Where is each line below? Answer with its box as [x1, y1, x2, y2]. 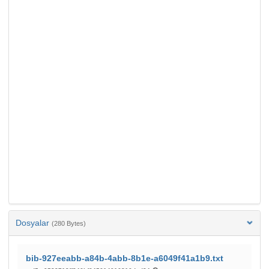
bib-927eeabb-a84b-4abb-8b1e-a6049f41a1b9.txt [26, 253, 223, 263]
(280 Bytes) [52, 219, 86, 227]
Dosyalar [16, 217, 52, 228]
